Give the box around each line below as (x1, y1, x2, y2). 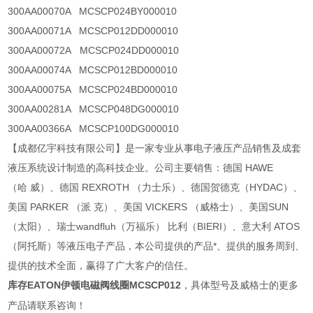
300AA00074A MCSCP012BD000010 (8, 64, 192, 76)
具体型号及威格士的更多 (191, 279, 299, 291)
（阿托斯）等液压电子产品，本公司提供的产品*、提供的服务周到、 (8, 240, 305, 252)
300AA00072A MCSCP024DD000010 (8, 45, 194, 57)
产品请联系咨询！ (8, 300, 87, 312)
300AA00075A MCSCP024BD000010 (8, 84, 192, 96)
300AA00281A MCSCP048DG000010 (8, 103, 194, 115)
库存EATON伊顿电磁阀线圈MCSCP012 (8, 279, 182, 291)
